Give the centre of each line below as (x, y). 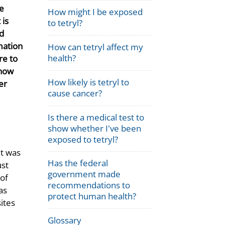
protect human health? (92, 196)
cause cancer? (75, 93)
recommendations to (89, 185)
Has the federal (78, 163)
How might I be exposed (95, 12)
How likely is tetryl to (89, 82)
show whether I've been (95, 128)
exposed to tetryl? (83, 139)
